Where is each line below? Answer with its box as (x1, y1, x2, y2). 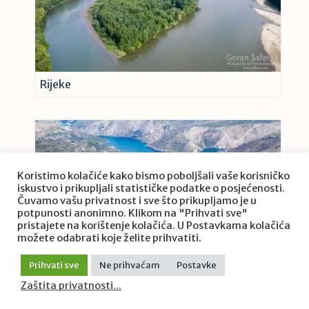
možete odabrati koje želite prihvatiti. (17, 232, 201, 244)
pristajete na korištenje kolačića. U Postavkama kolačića (17, 219, 290, 232)
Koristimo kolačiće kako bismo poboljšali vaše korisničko (17, 170, 290, 182)
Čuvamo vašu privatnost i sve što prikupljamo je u (17, 195, 257, 207)
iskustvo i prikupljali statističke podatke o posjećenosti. (17, 182, 285, 195)
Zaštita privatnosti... (21, 279, 121, 292)
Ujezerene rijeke (40, 289, 123, 303)
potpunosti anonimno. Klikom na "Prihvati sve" (17, 207, 248, 219)
